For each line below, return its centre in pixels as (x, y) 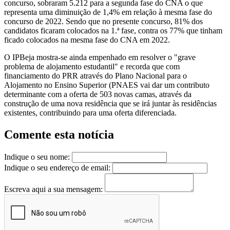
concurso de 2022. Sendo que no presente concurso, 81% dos (103, 22)
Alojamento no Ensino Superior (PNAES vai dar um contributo (107, 85)
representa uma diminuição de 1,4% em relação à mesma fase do (108, 12)
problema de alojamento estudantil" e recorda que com (92, 67)
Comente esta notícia (59, 135)
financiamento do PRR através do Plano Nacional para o (95, 76)
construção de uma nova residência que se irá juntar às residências (110, 104)
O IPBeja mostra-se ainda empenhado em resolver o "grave (100, 57)
